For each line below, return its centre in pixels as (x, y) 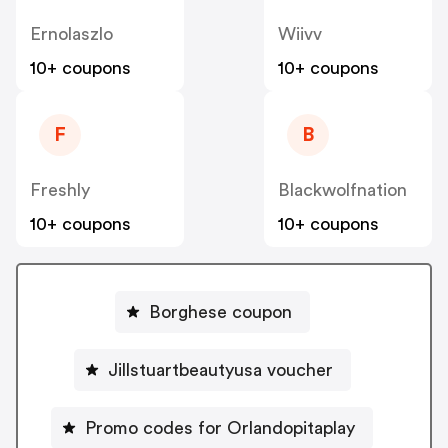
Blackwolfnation (342, 189)
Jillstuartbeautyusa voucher (220, 370)
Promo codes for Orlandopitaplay (220, 428)
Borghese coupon (220, 312)
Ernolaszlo (71, 33)
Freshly (60, 189)
